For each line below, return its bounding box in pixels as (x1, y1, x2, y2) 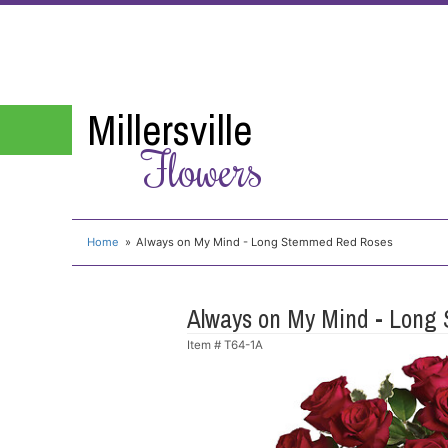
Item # (187, 337, 224, 352)
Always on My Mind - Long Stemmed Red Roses (136, 234, 394, 249)
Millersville (87, 102, 252, 158)
